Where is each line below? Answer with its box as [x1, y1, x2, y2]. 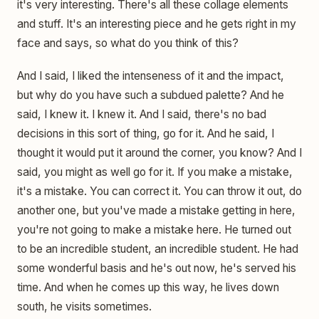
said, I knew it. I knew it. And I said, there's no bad [17, 107, 266, 121]
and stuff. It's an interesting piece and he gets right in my [17, 17, 296, 31]
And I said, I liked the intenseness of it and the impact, [17, 68, 284, 83]
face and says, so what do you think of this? [17, 36, 239, 51]
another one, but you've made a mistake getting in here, [17, 203, 296, 217]
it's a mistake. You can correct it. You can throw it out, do [17, 184, 302, 198]
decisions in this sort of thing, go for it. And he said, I [17, 126, 274, 140]
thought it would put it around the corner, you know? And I [17, 145, 302, 159]
